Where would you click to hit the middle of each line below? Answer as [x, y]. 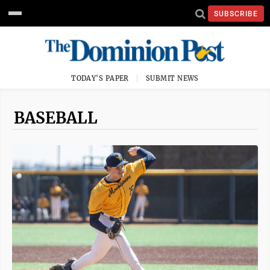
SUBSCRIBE [236, 14]
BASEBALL [56, 118]
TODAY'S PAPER [100, 78]
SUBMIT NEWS [172, 78]
